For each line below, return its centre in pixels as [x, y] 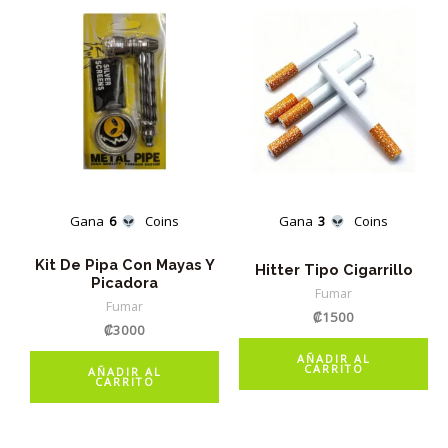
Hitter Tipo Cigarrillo [333, 270]
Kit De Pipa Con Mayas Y [124, 265]
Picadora [124, 283]
